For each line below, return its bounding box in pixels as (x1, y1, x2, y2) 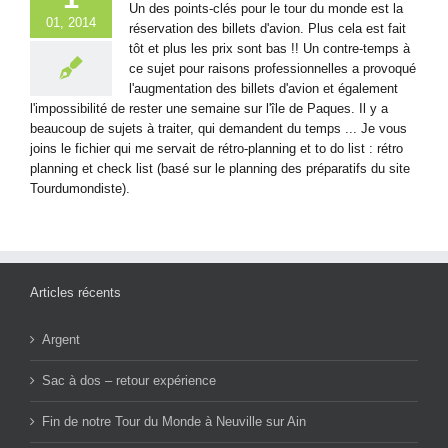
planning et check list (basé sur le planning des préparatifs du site (30, 160, 410, 176)
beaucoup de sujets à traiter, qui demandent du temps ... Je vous (30, 120, 407, 136)
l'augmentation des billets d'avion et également (129, 80, 398, 96)
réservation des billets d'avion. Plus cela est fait (129, 20, 406, 36)
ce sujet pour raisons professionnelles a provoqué (129, 60, 416, 76)
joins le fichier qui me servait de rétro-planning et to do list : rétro (30, 140, 403, 156)
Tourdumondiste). (30, 180, 146, 196)
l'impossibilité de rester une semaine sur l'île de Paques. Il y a (30, 100, 388, 116)
